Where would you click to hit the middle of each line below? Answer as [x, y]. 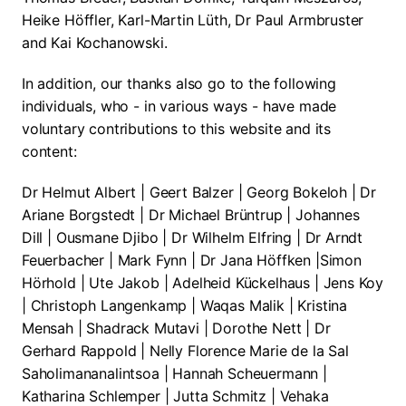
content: [49, 151]
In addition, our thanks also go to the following [179, 83]
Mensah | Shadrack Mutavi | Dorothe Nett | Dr [176, 328]
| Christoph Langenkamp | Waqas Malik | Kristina [185, 305]
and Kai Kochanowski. [95, 43]
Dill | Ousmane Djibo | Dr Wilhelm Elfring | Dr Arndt [193, 237]
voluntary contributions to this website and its [177, 129]
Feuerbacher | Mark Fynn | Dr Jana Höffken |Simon [192, 260]
